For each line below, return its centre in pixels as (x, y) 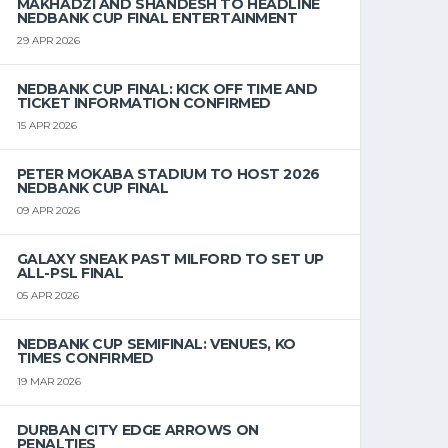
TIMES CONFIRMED (85, 358)
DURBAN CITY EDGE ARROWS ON (137, 429)
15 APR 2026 (46, 126)
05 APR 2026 (47, 296)
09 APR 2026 (48, 211)
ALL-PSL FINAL (70, 273)
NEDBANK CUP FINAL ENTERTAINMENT (157, 18)
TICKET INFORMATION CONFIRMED (143, 103)
